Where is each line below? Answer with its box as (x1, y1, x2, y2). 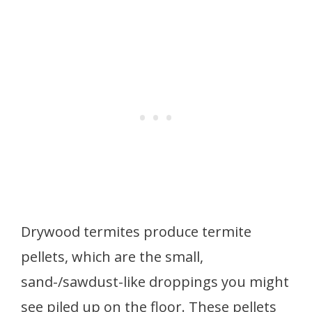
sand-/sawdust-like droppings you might (21, 272, 289, 291)
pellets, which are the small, (21, 247, 203, 266)
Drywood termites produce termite (21, 221, 251, 241)
